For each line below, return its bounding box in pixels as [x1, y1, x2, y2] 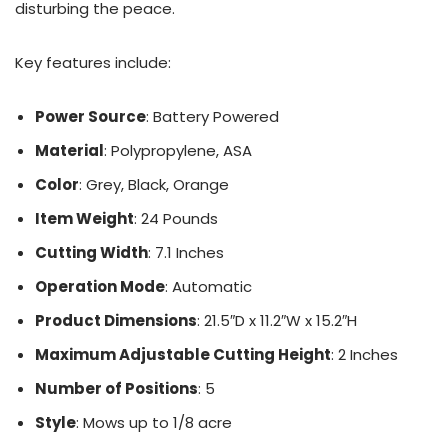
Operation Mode [35, 276, 165, 297]
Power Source [35, 106, 146, 127]
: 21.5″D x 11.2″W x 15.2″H [197, 310, 357, 331]
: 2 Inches [331, 344, 398, 365]
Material [35, 140, 104, 161]
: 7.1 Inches [148, 242, 224, 263]
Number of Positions [35, 378, 198, 399]
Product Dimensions [35, 310, 197, 331]
